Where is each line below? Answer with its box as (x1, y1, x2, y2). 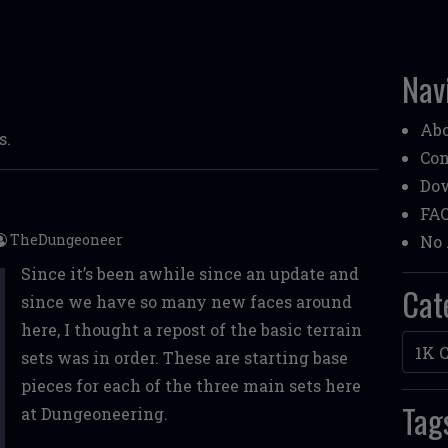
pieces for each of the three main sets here (20, 375, 361, 396)
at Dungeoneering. (20, 403, 168, 424)
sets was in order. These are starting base (20, 347, 348, 368)
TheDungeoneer (10, 230, 123, 249)
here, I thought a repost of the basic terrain (20, 319, 362, 340)
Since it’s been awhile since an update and (20, 263, 359, 284)
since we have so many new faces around (20, 291, 352, 312)
